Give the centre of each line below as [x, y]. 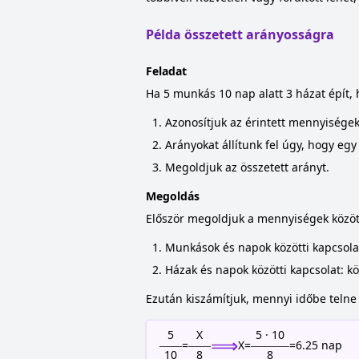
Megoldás [173, 196]
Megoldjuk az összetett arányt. [247, 167]
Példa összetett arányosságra [240, 34]
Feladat [166, 71]
